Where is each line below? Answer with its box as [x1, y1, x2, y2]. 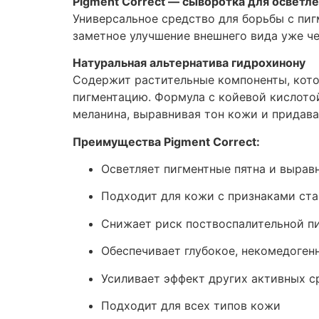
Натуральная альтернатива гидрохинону [73, 56, 305, 70]
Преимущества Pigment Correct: [73, 134, 260, 149]
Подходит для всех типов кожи [101, 298, 281, 313]
